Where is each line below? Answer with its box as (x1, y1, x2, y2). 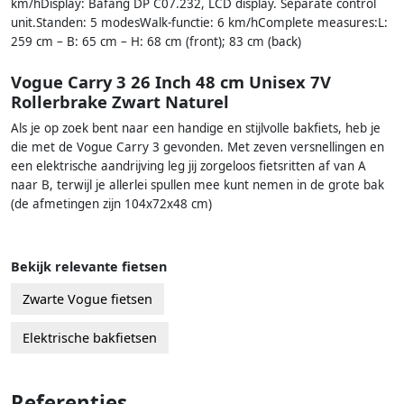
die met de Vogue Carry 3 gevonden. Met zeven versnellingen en (11, 138, 384, 155)
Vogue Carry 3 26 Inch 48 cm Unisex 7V (11, 69, 331, 93)
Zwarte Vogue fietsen (23, 289, 152, 308)
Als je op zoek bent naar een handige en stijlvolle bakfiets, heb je (11, 119, 381, 136)
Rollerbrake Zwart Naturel (11, 89, 229, 113)
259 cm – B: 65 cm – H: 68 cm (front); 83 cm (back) (11, 33, 301, 50)
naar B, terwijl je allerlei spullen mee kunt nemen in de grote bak (11, 176, 384, 193)
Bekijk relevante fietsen (11, 257, 167, 275)
